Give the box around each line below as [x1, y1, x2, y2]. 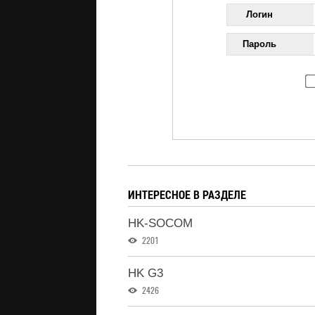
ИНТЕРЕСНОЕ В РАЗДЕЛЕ [128, 187, 246, 202]
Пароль [243, 39, 277, 49]
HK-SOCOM [128, 217, 193, 230]
